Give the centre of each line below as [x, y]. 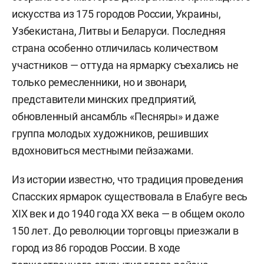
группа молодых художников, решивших [110, 133]
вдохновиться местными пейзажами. [103, 151]
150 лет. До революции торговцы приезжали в [125, 231]
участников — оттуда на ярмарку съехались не [125, 65]
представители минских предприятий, [104, 99]
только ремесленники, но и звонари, [100, 82]
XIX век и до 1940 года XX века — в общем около [128, 214]
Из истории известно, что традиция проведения [128, 179]
